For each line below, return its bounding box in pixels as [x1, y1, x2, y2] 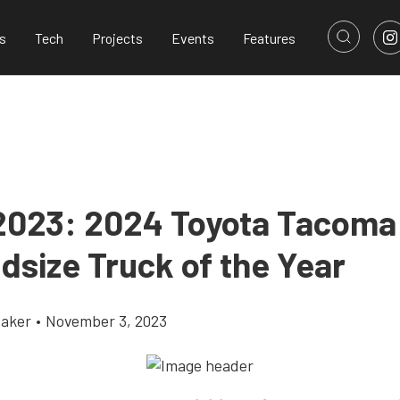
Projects [92, 29, 143, 46]
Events [171, 29, 214, 46]
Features [243, 29, 296, 46]
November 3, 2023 [46, 311, 167, 330]
